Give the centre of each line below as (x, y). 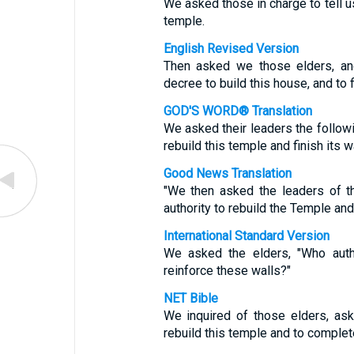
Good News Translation (227, 173)
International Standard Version (246, 236)
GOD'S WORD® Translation (237, 111)
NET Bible (190, 298)
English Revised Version (231, 49)
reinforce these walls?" (227, 271)
